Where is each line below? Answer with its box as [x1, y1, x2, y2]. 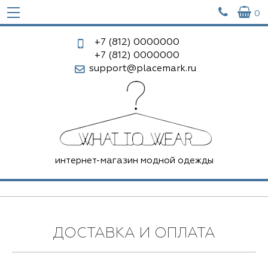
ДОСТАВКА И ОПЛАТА [53, 226, 215, 240]
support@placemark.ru [89, 64, 196, 74]
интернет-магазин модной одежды [54, 156, 214, 165]
